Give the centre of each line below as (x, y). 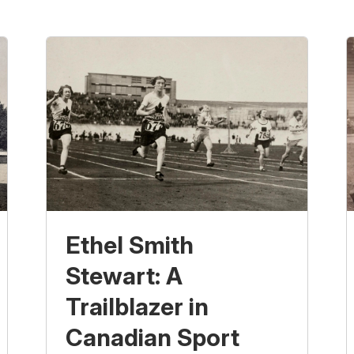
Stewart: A (124, 276)
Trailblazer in (137, 307)
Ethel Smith (130, 245)
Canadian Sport (153, 338)
